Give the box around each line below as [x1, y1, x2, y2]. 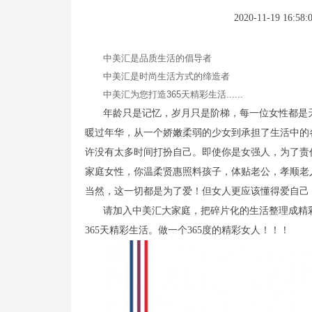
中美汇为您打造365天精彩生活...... [103, 89, 243, 100]
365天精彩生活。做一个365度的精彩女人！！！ [85, 225, 290, 235]
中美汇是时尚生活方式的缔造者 [103, 71, 230, 81]
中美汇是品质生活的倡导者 [103, 53, 212, 63]
